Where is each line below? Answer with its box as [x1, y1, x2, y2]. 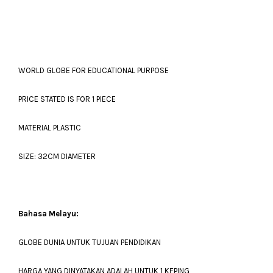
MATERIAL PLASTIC [18, 123, 83, 132]
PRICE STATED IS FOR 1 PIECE [18, 94, 116, 104]
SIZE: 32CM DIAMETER [18, 152, 96, 161]
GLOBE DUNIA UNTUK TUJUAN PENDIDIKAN [18, 238, 161, 247]
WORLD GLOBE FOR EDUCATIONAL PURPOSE [18, 66, 169, 75]
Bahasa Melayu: [18, 209, 79, 218]
